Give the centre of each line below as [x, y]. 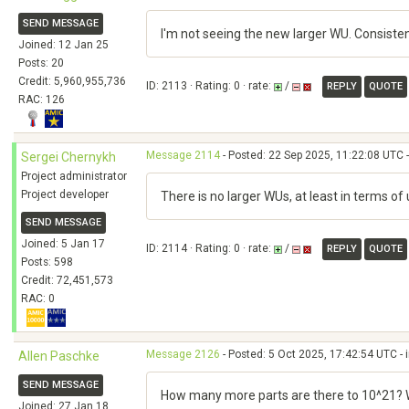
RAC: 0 [38, 299]
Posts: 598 [47, 262]
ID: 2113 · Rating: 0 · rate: [210, 86]
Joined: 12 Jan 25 [63, 45]
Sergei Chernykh [68, 157]
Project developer [65, 194]
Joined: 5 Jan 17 [63, 244]
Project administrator [74, 176]
